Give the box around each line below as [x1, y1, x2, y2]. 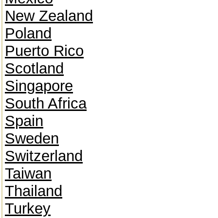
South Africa [5, 95, 87, 112]
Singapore [5, 77, 73, 94]
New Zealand [5, 7, 93, 24]
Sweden [5, 130, 59, 147]
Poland [5, 25, 52, 42]
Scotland [5, 60, 64, 77]
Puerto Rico [5, 42, 84, 59]
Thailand [5, 182, 62, 200]
